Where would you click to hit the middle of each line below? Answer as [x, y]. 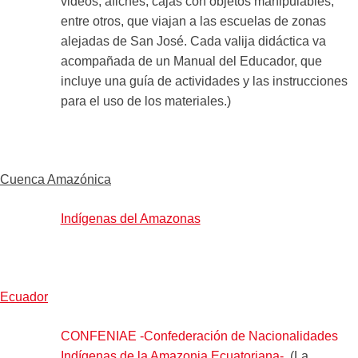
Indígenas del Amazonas [130, 218]
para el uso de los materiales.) [145, 101]
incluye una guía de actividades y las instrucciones [204, 81]
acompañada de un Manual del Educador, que [191, 61]
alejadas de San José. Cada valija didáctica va [193, 41]
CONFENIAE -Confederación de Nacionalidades [199, 336]
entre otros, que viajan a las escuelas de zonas [193, 21]
